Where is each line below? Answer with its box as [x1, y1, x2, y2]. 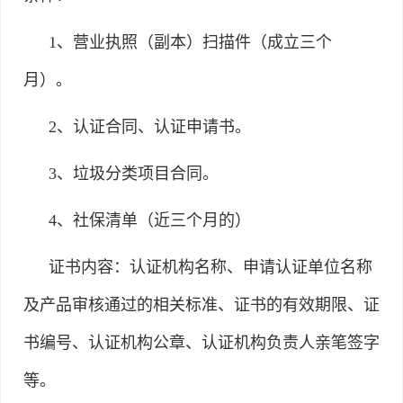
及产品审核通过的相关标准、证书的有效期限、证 [23, 295, 380, 314]
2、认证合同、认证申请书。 [49, 117, 251, 136]
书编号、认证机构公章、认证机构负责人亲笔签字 [23, 333, 380, 352]
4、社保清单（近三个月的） [49, 210, 251, 229]
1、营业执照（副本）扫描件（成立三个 [49, 32, 332, 51]
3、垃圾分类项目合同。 [49, 164, 219, 183]
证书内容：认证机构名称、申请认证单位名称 [49, 257, 372, 276]
